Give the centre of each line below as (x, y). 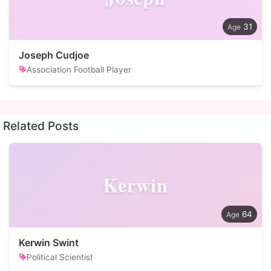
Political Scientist (60, 257)
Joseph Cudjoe (54, 55)
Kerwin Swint (49, 243)
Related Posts (41, 126)
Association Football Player (79, 70)
